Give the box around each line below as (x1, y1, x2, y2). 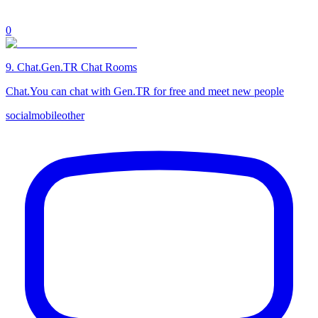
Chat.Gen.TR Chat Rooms (17, 60, 137, 73)
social (6, 109, 31, 121)
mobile (31, 109, 62, 121)
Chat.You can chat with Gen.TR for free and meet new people (6, 84, 284, 97)
